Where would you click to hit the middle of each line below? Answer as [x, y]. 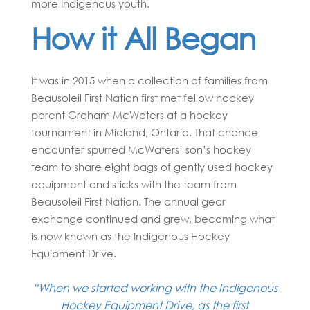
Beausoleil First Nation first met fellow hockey [142, 97]
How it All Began [143, 38]
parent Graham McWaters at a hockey [129, 115]
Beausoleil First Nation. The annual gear [128, 201]
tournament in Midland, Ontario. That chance [144, 132]
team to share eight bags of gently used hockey [152, 166]
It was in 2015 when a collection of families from [149, 80]
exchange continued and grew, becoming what [153, 218]
